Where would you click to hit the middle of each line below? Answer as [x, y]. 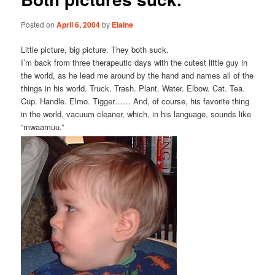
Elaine [123, 25]
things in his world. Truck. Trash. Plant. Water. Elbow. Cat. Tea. [133, 88]
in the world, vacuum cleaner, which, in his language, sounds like [136, 114]
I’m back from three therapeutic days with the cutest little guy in [134, 63]
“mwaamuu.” [43, 127]
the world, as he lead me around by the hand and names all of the [137, 76]
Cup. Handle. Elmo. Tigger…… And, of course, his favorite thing [135, 101]
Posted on [39, 24]
